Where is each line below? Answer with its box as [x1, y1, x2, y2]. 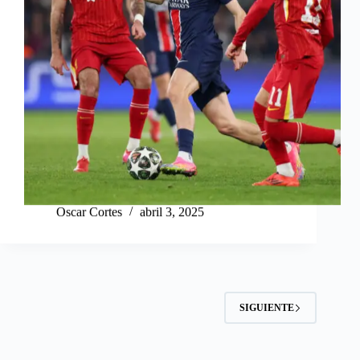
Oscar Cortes [56, 205, 122, 219]
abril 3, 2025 [140, 205, 204, 219]
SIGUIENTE [239, 301, 295, 313]
